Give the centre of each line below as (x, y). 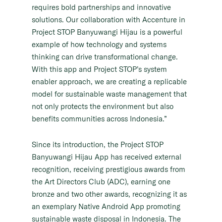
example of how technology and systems (99, 45)
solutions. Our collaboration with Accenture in (109, 20)
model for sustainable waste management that (109, 94)
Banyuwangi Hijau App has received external (107, 157)
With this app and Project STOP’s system (99, 69)
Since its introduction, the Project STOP (98, 145)
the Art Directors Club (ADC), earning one (101, 182)
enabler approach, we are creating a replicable (109, 82)
